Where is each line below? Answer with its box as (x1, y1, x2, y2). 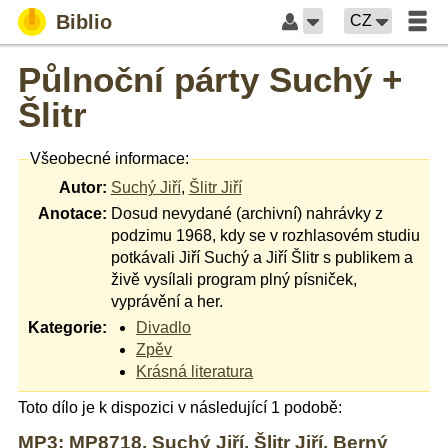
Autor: (58, 178, 107, 196)
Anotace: (37, 204, 107, 222)
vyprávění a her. (110, 292, 223, 310)
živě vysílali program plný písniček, (110, 270, 357, 288)
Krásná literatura (136, 362, 254, 380)
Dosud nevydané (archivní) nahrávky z (110, 204, 383, 222)
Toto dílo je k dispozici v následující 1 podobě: (18, 398, 342, 416)
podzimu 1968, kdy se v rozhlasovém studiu (110, 226, 420, 244)
